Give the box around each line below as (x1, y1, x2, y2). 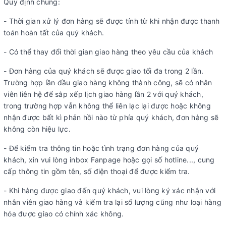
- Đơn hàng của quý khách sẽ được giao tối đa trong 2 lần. (4, 67, 204, 76)
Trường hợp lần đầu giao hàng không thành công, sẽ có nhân (4, 78, 212, 87)
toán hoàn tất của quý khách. (4, 28, 104, 37)
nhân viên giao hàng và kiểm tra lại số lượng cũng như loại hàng (4, 198, 221, 207)
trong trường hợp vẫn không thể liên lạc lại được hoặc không (4, 101, 211, 110)
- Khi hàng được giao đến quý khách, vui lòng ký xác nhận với (4, 186, 215, 195)
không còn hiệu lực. (4, 125, 71, 134)
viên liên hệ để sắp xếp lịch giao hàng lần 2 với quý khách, (4, 90, 203, 99)
